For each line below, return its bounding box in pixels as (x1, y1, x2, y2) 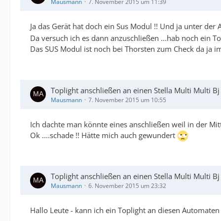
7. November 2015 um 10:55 (88, 95, 166, 104)
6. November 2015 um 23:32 (88, 182, 166, 190)
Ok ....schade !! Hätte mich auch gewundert (30, 130, 177, 140)
